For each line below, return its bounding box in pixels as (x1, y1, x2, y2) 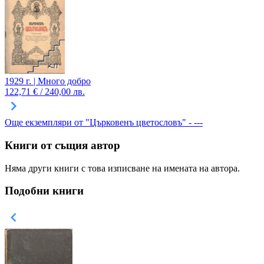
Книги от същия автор (5, 138, 120, 151)
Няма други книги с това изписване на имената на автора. (5, 163, 240, 173)
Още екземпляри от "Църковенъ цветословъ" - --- (5, 117, 203, 128)
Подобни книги (5, 184, 84, 197)
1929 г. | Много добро (5, 76, 91, 87)
